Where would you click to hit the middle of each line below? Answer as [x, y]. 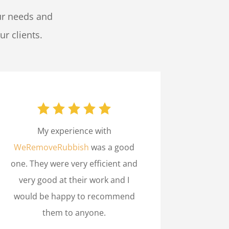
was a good [112, 147]
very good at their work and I [74, 180]
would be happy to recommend [74, 196]
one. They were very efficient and [74, 163]
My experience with [74, 131]
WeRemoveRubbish [52, 147]
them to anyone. [74, 212]
